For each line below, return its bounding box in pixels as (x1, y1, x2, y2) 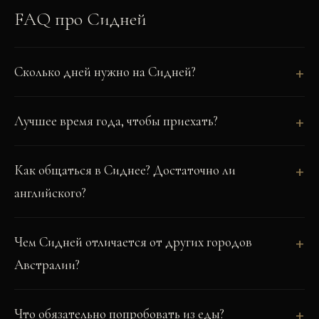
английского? (14, 184, 86, 201)
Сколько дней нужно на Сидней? (14, 63, 196, 80)
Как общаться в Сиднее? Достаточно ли (14, 162, 236, 178)
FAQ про (14, 8, 87, 30)
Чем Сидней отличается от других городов (14, 234, 252, 250)
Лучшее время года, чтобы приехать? (14, 113, 218, 129)
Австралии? (14, 256, 80, 273)
